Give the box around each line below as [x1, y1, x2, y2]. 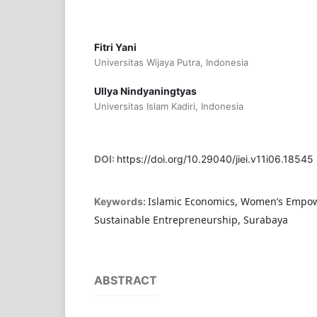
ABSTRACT [93, 273, 157, 288]
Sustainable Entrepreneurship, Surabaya [93, 213, 288, 227]
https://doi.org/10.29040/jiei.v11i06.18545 [116, 153, 313, 166]
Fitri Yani [93, 41, 137, 54]
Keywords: [93, 195, 148, 208]
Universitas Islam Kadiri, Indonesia [93, 100, 243, 113]
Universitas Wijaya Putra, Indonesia [93, 57, 248, 69]
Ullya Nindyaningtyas [93, 85, 197, 98]
